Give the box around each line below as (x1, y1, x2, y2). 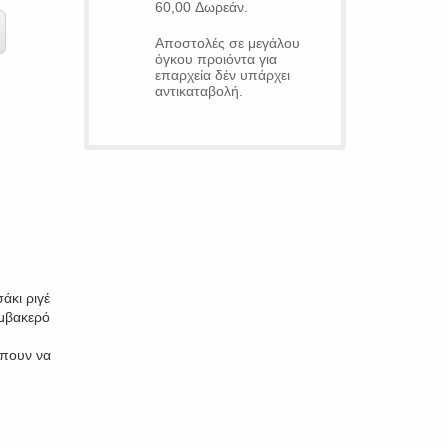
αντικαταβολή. (154, 83, 243, 99)
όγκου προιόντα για (154, 51, 277, 67)
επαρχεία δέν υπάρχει (154, 67, 290, 83)
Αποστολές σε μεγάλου (154, 35, 300, 51)
